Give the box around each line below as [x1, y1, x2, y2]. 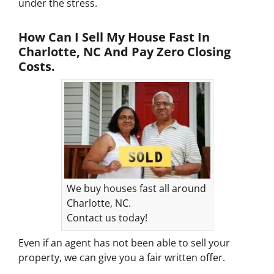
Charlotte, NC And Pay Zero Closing [18, 43, 231, 60]
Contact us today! [66, 211, 147, 225]
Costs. [18, 57, 55, 75]
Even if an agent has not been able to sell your [18, 236, 230, 250]
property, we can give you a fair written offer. [18, 251, 228, 265]
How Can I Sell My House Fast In [18, 28, 210, 45]
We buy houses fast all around [66, 182, 206, 196]
